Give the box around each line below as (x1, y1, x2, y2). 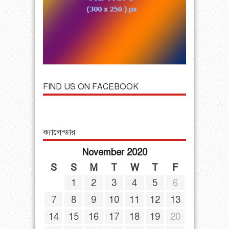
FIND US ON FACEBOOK (43, 81, 139, 92)
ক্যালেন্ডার (43, 127, 75, 138)
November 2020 (82, 146, 147, 158)
